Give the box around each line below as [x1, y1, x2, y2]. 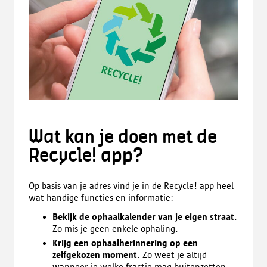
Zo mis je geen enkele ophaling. [52, 223, 178, 234]
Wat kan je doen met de [29, 129, 217, 147]
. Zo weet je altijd [137, 250, 207, 260]
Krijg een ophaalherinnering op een [52, 238, 198, 249]
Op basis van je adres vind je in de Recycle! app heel [29, 181, 234, 191]
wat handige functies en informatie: [29, 193, 176, 203]
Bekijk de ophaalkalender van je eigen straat [52, 212, 234, 222]
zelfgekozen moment [52, 250, 137, 260]
